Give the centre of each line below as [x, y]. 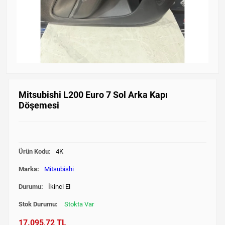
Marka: [29, 169]
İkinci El [59, 186]
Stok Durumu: [39, 204]
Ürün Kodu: [34, 151]
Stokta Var [79, 204]
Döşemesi [39, 105]
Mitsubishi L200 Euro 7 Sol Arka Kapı [93, 94]
